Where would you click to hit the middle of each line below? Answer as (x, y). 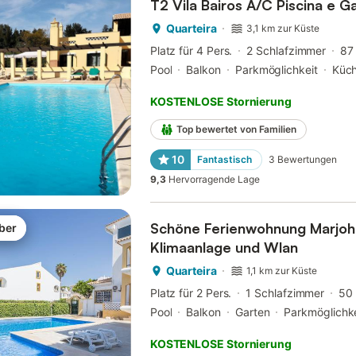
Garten (252, 312)
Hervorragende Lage (214, 180)
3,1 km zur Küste (283, 29)
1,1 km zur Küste (282, 271)
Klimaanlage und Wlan (224, 248)
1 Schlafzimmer (285, 293)
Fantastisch (224, 160)
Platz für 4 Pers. (191, 51)
